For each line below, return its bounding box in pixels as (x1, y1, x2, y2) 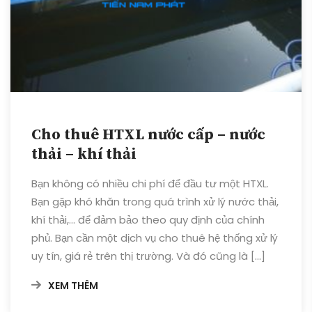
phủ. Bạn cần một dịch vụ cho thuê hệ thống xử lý (31, 230, 278, 245)
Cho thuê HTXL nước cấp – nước (31, 125, 265, 144)
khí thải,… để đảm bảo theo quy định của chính (31, 212, 265, 227)
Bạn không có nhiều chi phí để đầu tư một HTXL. (31, 175, 269, 191)
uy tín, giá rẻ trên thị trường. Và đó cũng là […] (31, 248, 265, 263)
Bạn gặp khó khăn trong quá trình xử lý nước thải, (31, 194, 279, 209)
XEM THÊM (48, 278, 98, 292)
